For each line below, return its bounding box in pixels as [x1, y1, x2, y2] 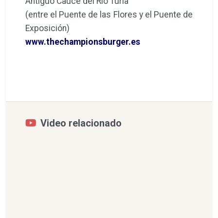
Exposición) [25, 23, 70, 33]
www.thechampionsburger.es [25, 36, 140, 47]
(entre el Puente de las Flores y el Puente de [25, 9, 193, 19]
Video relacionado [40, 117, 122, 129]
